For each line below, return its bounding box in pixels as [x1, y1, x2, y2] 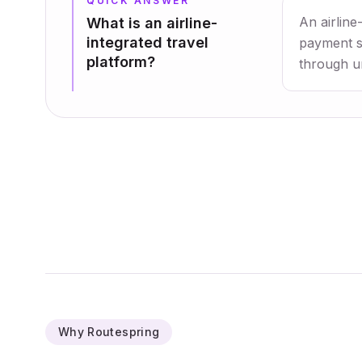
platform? [86, 53, 155, 70]
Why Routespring [58, 325, 160, 339]
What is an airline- [86, 15, 217, 32]
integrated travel [86, 34, 208, 51]
